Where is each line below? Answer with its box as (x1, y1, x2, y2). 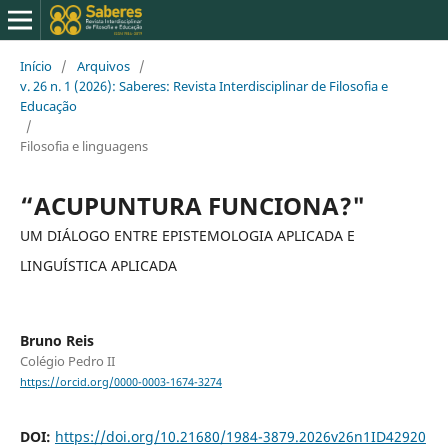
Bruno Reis (19, 330, 94, 350)
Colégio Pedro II (19, 351, 115, 370)
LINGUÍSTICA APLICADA (19, 255, 177, 275)
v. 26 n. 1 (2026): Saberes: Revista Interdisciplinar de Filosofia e (19, 76, 388, 95)
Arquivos (76, 56, 130, 75)
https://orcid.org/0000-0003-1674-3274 (19, 375, 222, 390)
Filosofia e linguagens (19, 136, 148, 155)
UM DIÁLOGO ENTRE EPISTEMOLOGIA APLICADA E (19, 225, 355, 245)
